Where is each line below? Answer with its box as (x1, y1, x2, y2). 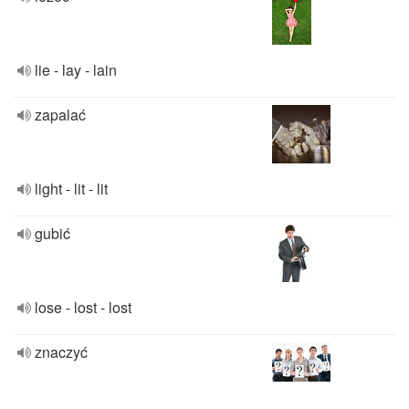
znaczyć (35, 341, 88, 362)
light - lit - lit (35, 178, 108, 199)
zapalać (35, 104, 86, 125)
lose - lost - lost (35, 297, 131, 318)
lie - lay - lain (35, 59, 117, 80)
